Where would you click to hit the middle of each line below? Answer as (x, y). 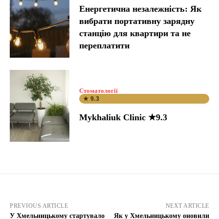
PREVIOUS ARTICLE (39, 206)
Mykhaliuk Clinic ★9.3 (123, 118)
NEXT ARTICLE (187, 206)
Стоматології (99, 91)
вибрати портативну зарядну (137, 21)
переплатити (105, 45)
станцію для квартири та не (135, 33)
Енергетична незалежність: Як (141, 9)
